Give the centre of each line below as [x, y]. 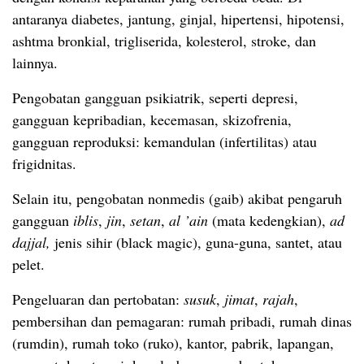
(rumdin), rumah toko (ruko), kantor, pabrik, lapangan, [173, 343]
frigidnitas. [44, 163]
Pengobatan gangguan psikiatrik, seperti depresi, [155, 97]
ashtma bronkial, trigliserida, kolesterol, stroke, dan [164, 41]
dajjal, [33, 242]
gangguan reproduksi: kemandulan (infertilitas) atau [165, 141]
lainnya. [35, 63]
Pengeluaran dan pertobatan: [98, 299]
